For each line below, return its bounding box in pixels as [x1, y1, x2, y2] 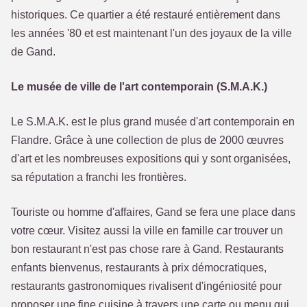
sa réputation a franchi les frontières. [11, 171, 186, 183]
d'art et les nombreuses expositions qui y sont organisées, [11, 153, 291, 164]
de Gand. [11, 46, 56, 58]
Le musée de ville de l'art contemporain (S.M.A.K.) [11, 81, 267, 93]
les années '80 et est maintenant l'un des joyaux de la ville [11, 27, 292, 39]
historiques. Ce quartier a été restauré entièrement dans [11, 9, 280, 21]
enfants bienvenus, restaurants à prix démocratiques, [11, 262, 267, 273]
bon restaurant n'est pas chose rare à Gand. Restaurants [11, 243, 284, 255]
